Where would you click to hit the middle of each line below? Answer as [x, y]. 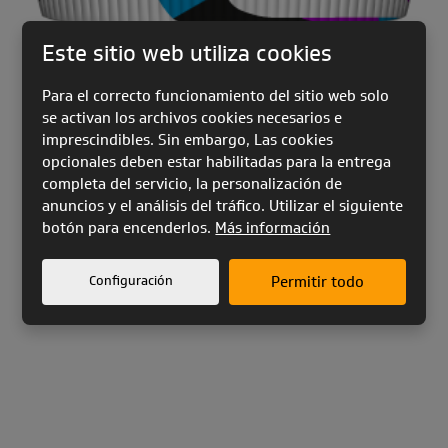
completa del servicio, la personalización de [192, 183]
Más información [273, 227]
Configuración [130, 280]
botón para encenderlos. [129, 227]
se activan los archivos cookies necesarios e [192, 117]
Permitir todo [317, 281]
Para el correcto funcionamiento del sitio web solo [216, 95]
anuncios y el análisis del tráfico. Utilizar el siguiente [223, 205]
